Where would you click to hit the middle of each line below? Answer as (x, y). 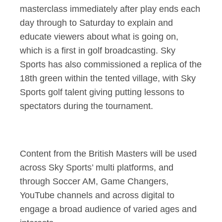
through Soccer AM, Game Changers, (94, 181)
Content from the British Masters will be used (108, 154)
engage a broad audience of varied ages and (108, 209)
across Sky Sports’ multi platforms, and (97, 167)
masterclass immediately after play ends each (110, 9)
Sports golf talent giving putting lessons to (102, 92)
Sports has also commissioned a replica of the (111, 64)
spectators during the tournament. (88, 106)
